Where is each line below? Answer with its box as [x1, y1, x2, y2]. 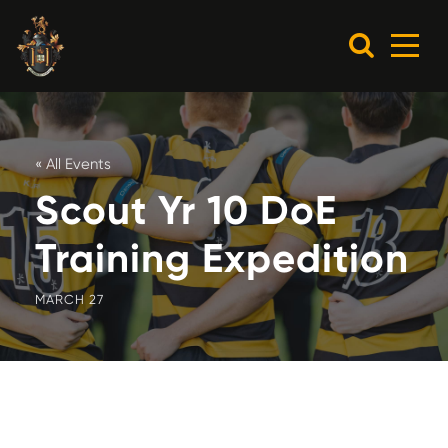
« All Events [35, 155, 111, 174]
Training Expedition [35, 234, 409, 284]
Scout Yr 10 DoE [35, 186, 337, 236]
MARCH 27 [35, 292, 104, 308]
